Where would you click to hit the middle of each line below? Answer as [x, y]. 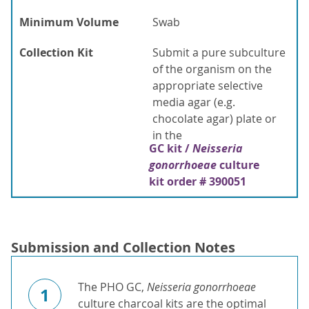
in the [167, 136]
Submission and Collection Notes [123, 248]
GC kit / [171, 149]
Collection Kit [56, 53]
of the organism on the [212, 69]
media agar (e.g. [194, 102]
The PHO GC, [112, 287]
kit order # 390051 [198, 182]
